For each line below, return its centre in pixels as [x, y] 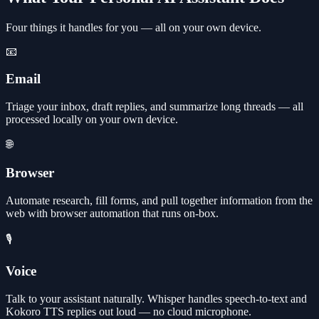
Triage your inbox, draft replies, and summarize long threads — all [155, 107]
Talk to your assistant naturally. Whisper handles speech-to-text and [156, 298]
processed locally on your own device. [92, 120]
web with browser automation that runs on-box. [112, 213]
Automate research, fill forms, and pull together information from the [159, 200]
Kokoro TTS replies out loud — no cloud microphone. [129, 311]
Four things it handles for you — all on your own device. [134, 27]
